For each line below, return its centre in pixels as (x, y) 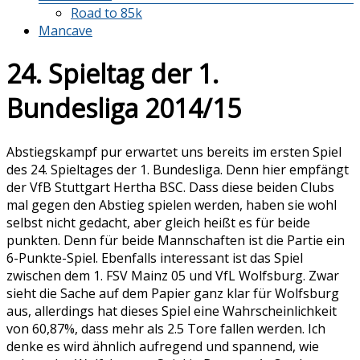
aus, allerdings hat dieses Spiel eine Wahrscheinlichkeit (172, 311)
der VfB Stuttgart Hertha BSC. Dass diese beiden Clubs (170, 187)
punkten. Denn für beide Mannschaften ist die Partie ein (176, 240)
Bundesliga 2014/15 (124, 108)
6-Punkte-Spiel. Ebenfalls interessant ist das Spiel (155, 258)
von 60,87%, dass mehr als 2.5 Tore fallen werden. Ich (166, 328)
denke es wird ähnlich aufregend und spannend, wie (163, 346)
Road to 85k (106, 12)
